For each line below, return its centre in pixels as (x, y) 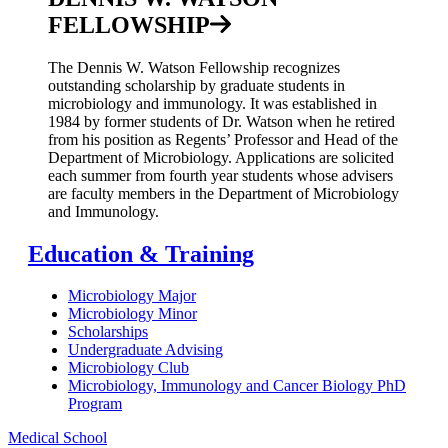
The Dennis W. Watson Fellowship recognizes (194, 67)
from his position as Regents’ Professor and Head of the (223, 139)
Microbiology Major (132, 296)
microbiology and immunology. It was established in (212, 103)
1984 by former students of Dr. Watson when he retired (221, 121)
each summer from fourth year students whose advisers (220, 175)
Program (95, 404)
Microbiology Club (128, 368)
